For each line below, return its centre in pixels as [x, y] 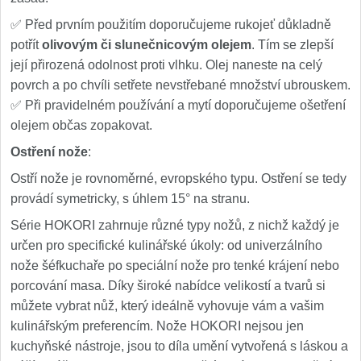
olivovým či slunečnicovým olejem [147, 45]
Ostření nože [49, 152]
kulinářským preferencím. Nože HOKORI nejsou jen [157, 326]
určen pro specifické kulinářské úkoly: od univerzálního [166, 245]
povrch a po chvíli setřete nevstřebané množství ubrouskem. [180, 85]
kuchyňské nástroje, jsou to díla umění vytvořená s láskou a [179, 346]
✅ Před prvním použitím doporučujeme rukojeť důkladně [171, 25]
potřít [26, 45]
